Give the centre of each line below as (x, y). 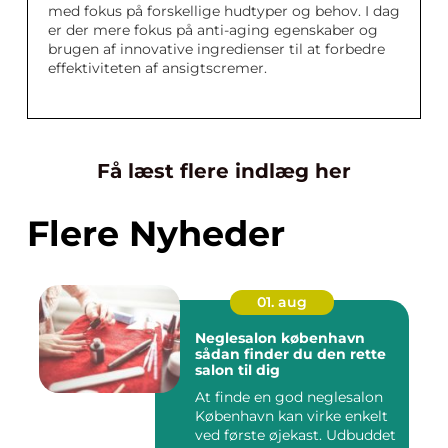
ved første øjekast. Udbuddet (295, 435)
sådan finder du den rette (290, 354)
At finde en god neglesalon (289, 397)
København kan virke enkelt (291, 416)
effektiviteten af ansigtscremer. (157, 68)
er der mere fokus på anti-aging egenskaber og (213, 30)
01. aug (282, 302)
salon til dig (237, 370)
